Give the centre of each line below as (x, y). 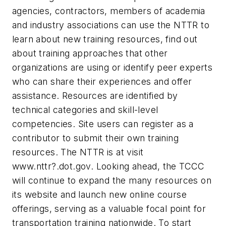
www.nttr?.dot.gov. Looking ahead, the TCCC (108, 166)
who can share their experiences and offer (102, 81)
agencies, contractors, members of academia (109, 11)
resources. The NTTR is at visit (78, 152)
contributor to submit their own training (95, 138)
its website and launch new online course (99, 194)
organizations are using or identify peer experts (112, 67)
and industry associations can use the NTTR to (111, 25)
